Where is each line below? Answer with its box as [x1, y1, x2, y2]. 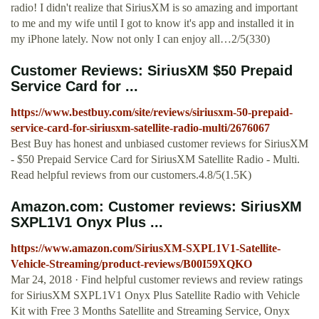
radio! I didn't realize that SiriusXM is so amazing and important [11, 1, 298, 14]
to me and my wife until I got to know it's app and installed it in [11, 17, 294, 30]
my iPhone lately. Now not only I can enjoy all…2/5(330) [11, 33, 270, 46]
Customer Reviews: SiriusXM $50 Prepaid [11, 63, 293, 79]
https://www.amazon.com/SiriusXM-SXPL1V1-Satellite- [11, 242, 281, 255]
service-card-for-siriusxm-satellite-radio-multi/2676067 [11, 122, 270, 135]
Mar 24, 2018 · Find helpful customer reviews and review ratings [11, 273, 303, 286]
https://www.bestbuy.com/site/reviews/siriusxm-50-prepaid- [11, 106, 293, 119]
